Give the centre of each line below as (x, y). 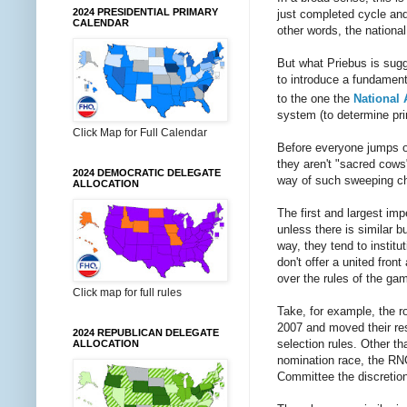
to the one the (315, 99)
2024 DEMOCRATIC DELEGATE (147, 173)
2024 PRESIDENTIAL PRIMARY (145, 12)
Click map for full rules (127, 293)
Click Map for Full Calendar (140, 133)
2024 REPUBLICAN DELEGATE (146, 333)
